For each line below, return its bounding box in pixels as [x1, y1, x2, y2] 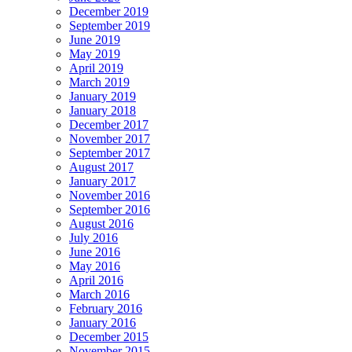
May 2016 [69, 259, 120, 273]
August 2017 [69, 160, 134, 174]
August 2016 [69, 217, 134, 231]
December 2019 [69, 5, 148, 19]
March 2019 [69, 75, 130, 90]
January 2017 [69, 174, 136, 189]
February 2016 [69, 302, 142, 316]
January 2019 [69, 90, 136, 104]
